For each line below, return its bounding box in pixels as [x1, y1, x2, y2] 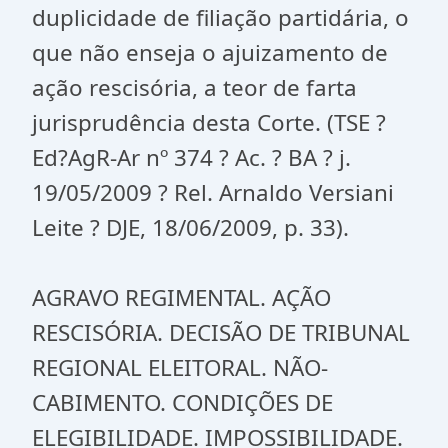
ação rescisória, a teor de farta [32, 72, 357, 103]
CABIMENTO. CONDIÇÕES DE [32, 387, 333, 418]
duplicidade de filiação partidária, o [32, 2, 409, 33]
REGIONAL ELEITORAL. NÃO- [32, 352, 328, 383]
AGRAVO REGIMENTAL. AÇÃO [32, 282, 331, 313]
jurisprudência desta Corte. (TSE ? [32, 107, 386, 138]
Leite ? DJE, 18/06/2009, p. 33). [32, 212, 349, 243]
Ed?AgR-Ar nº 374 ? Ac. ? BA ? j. [32, 142, 351, 173]
